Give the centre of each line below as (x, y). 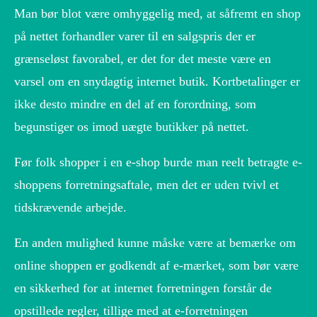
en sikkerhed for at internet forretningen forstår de (143, 288)
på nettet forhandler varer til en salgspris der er (135, 36)
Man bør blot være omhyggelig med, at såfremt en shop (157, 13)
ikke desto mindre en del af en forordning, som (135, 104)
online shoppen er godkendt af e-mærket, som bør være (156, 265)
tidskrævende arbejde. (70, 207)
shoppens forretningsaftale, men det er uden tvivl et (146, 184)
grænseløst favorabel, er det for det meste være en (143, 58)
